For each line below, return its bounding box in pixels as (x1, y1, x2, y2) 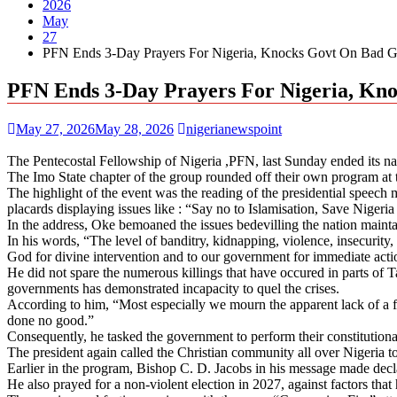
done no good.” (7, 312, 94, 328)
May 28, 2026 (95, 121, 174, 136)
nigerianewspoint (186, 121, 282, 136)
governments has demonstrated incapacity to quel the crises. (7, 280, 339, 296)
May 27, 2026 (16, 121, 95, 136)
